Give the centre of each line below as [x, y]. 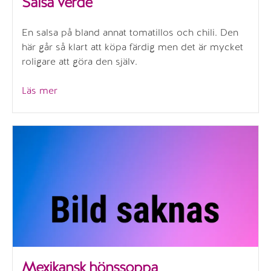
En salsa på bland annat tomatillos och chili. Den [130, 32]
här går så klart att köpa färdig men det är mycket [132, 47]
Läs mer [40, 90]
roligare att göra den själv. [80, 61]
